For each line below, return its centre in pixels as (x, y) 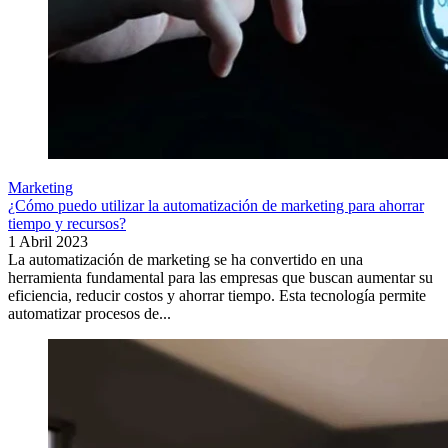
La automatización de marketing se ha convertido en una (185, 260)
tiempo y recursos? (67, 224)
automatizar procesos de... (89, 314)
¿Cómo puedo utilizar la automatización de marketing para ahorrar (216, 206)
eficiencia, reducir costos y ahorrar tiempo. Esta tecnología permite (217, 296)
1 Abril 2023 (48, 242)
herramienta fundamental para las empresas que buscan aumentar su (220, 278)
